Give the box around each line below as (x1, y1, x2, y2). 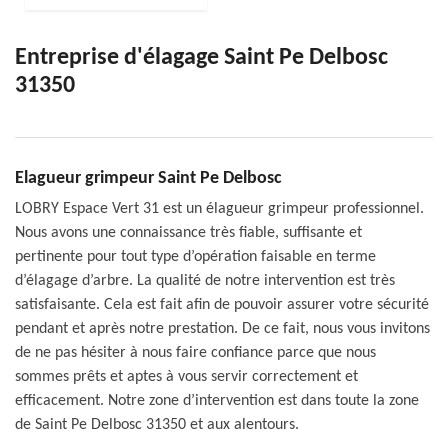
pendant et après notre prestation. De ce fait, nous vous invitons (15, 320, 430, 337)
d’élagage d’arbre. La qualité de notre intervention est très (15, 272, 395, 289)
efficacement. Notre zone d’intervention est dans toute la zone (15, 392, 419, 409)
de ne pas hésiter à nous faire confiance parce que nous (15, 344, 376, 361)
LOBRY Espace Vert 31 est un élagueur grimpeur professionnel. (15, 200, 424, 217)
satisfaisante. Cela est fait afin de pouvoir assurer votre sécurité (15, 296, 429, 313)
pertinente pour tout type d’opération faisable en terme (15, 248, 376, 265)
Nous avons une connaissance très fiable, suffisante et (15, 224, 362, 241)
